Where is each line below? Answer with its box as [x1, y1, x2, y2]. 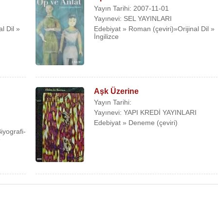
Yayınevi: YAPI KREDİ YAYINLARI [94, 108, 197, 116]
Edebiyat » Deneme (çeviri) [94, 118, 178, 127]
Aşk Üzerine [94, 87, 139, 95]
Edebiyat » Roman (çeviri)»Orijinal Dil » [94, 24, 215, 33]
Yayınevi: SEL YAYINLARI [94, 14, 172, 22]
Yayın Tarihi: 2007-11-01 [94, 4, 169, 12]
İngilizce [94, 32, 119, 40]
